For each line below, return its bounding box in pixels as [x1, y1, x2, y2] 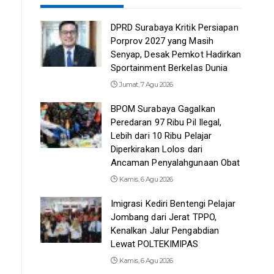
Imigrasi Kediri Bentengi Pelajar [110, 198, 235, 209]
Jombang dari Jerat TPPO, [110, 211, 217, 223]
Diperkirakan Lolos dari [110, 143, 202, 155]
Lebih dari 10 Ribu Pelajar [110, 130, 212, 141]
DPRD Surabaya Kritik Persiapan [110, 21, 239, 33]
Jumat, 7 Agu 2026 [119, 80, 173, 89]
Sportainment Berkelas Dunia [110, 62, 228, 73]
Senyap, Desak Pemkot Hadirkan [110, 48, 242, 60]
